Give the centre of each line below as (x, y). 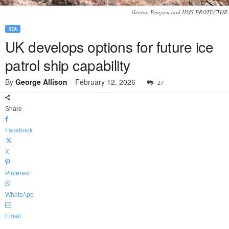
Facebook (19, 131)
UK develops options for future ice (109, 47)
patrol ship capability (68, 65)
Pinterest (17, 174)
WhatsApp (19, 195)
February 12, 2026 (105, 82)
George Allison (41, 82)
